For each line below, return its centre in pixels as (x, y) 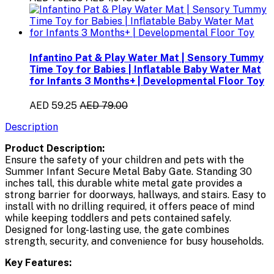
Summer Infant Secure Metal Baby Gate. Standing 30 (128, 171)
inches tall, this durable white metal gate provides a (124, 183)
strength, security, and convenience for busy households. (134, 241)
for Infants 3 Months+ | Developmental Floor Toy (147, 81)
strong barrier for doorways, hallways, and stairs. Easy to (135, 194)
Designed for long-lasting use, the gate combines (117, 229)
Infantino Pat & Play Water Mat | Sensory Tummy (146, 57)
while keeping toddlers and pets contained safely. (118, 218)
